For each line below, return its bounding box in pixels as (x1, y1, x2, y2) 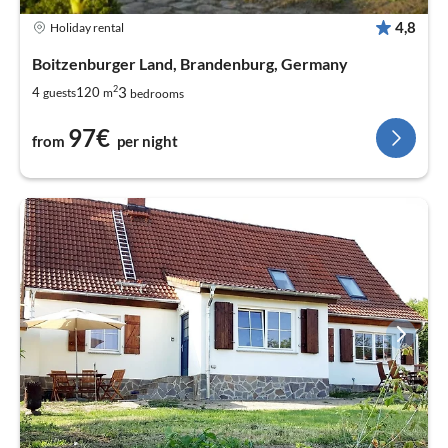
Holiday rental (50, 19, 124, 35)
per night (117, 132, 178, 151)
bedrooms (130, 86, 184, 102)
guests (43, 84, 76, 100)
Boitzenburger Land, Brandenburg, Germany (32, 54, 348, 74)
